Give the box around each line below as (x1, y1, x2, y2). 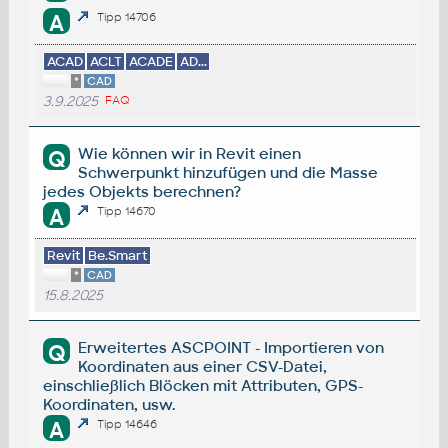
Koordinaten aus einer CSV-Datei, (78, 356, 328, 376)
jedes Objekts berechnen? (42, 181, 241, 201)
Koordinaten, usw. (42, 394, 175, 414)
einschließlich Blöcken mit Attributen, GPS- (42, 375, 363, 395)
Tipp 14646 (97, 417, 158, 432)
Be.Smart (87, 246, 148, 264)
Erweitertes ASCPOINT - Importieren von (78, 337, 385, 357)
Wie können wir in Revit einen (78, 143, 302, 163)
